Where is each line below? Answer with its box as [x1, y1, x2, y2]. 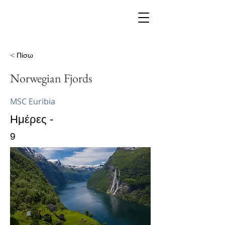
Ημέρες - [10, 113, 53, 126]
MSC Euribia [10, 96, 55, 107]
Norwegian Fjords [10, 70, 92, 86]
